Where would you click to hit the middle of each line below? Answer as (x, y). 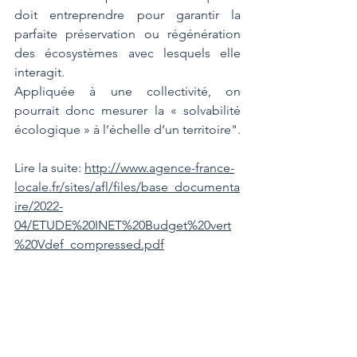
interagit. (39, 72)
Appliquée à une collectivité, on (127, 91)
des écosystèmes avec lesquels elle (127, 53)
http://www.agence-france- (159, 168)
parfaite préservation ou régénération (127, 34)
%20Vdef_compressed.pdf (89, 244)
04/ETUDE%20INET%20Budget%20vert (123, 225)
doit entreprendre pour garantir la (127, 15)
